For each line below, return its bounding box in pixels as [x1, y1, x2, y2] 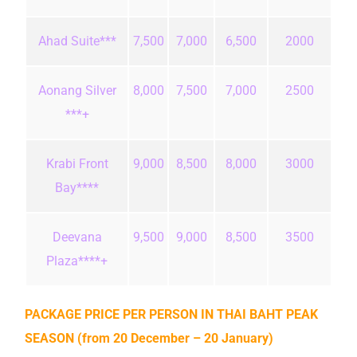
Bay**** [55, 180, 99, 196]
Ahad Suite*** [37, 33, 116, 49]
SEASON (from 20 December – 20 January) [25, 331, 273, 347]
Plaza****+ [46, 253, 108, 269]
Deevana [52, 229, 102, 245]
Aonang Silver [37, 83, 116, 99]
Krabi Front [45, 156, 108, 172]
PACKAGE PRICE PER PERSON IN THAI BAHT [25, 307, 286, 323]
